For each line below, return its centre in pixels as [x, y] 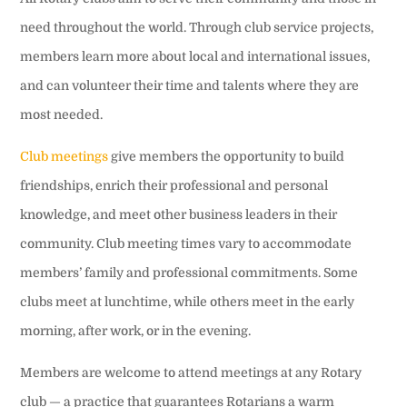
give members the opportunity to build [227, 156]
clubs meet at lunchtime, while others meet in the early [188, 301]
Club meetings [65, 156]
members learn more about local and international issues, [195, 56]
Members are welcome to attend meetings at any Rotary [191, 372]
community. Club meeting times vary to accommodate [186, 243]
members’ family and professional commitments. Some [189, 272]
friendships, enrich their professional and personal [174, 185]
